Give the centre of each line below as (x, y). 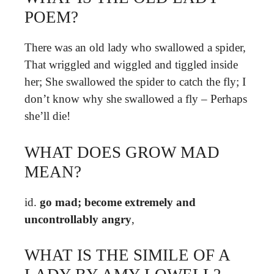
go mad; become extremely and (118, 202)
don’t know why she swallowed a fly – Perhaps (136, 99)
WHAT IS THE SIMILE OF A (127, 255)
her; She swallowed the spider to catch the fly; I (135, 82)
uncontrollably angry (78, 219)
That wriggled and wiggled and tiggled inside (131, 65)
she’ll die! (47, 116)
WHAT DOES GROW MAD (122, 152)
